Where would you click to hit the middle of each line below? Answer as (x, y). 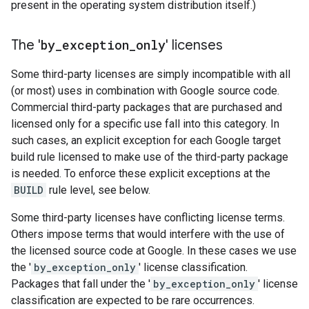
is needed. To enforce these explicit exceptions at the (141, 173)
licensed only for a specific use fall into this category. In (145, 124)
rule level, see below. (98, 190)
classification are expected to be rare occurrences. (133, 300)
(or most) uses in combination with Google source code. (145, 91)
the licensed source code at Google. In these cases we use (154, 251)
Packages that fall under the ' (81, 284)
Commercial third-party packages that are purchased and (147, 107)
